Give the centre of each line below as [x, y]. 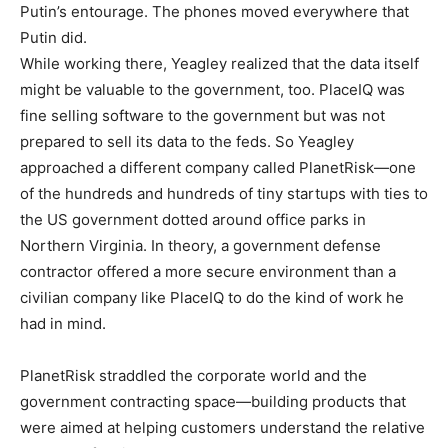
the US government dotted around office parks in [193, 220]
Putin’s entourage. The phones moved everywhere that [214, 12]
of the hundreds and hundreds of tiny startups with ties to [224, 194]
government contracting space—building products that [213, 402]
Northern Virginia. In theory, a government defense [200, 246]
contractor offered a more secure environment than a [208, 272]
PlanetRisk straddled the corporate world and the [193, 376]
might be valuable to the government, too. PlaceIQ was [212, 90]
